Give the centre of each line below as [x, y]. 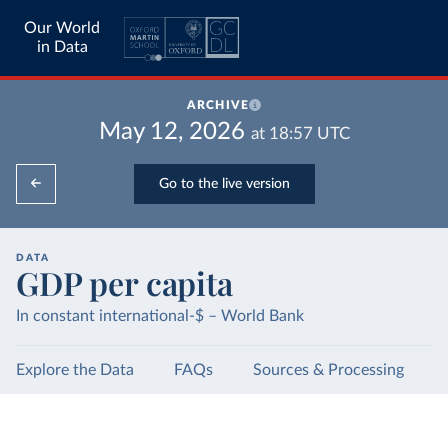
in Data [62, 47]
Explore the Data [75, 370]
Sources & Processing [328, 370]
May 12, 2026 [171, 132]
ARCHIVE [218, 105]
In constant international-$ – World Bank [160, 316]
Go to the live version [224, 183]
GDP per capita [124, 282]
